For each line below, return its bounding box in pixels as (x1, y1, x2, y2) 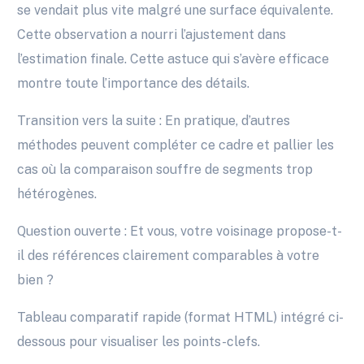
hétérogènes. (17, 186, 97, 202)
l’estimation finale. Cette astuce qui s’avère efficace (17, 51, 330, 67)
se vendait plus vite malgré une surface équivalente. (17, 2, 334, 19)
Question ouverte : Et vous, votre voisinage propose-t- (17, 223, 343, 240)
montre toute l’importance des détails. (17, 76, 250, 92)
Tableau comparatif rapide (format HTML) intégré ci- (17, 310, 344, 326)
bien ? (17, 272, 54, 288)
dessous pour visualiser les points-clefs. (17, 334, 261, 350)
